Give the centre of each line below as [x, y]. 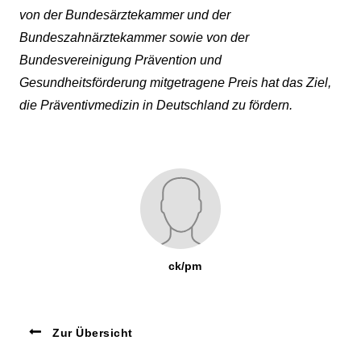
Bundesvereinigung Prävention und [120, 60]
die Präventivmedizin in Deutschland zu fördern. [156, 105]
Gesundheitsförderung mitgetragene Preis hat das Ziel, [175, 82]
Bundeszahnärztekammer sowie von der [134, 37]
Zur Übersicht [91, 332]
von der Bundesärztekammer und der [125, 15]
